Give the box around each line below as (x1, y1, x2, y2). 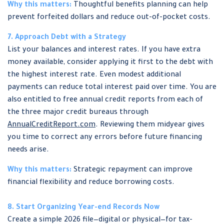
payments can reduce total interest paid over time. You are (7, 84, 216, 92)
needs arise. (7, 146, 49, 155)
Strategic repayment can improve (71, 166, 192, 175)
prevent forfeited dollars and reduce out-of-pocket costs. (7, 14, 210, 22)
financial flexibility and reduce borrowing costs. (7, 179, 174, 187)
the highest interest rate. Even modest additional (7, 71, 181, 80)
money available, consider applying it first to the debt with (7, 59, 213, 67)
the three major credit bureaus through (7, 109, 148, 117)
